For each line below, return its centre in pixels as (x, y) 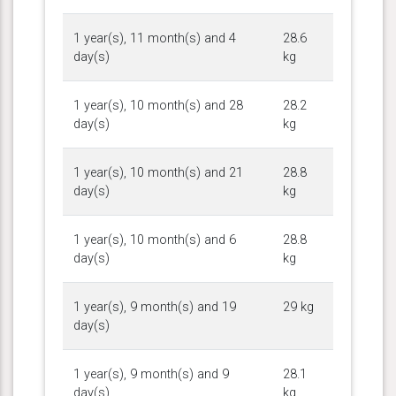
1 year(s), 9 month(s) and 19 (155, 307)
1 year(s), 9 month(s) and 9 (151, 374)
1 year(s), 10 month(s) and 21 (158, 172)
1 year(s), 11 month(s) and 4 (155, 38)
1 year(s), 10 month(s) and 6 (155, 240)
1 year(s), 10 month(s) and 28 (158, 105)
